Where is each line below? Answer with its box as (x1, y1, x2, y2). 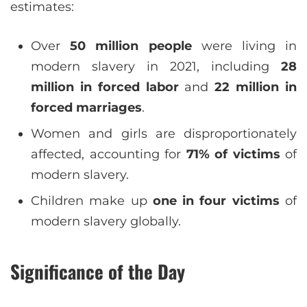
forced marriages (31, 100, 142, 116)
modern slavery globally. (31, 214, 181, 230)
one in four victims (152, 193, 280, 209)
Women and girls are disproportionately (31, 126, 297, 142)
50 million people (70, 38, 192, 54)
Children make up (31, 193, 153, 209)
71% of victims (186, 147, 280, 162)
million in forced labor (31, 79, 179, 95)
